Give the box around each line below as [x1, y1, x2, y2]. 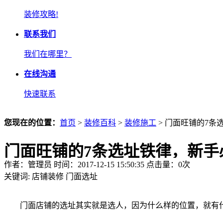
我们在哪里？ [24, 50, 72, 58]
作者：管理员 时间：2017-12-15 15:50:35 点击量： [4, 160, 178, 169]
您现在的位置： [4, 118, 60, 127]
